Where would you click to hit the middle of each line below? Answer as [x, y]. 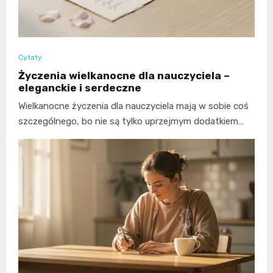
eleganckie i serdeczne [80, 88]
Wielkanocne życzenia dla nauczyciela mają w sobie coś [133, 106]
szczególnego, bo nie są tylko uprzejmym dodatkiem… [131, 122]
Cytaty [30, 58]
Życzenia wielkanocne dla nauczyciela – [124, 76]
